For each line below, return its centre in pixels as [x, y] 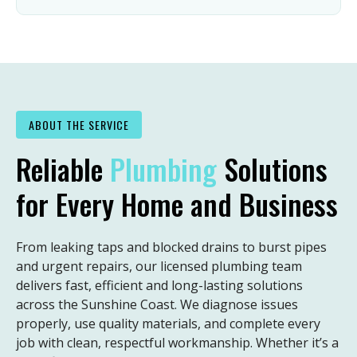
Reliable [63, 169]
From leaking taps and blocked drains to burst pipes [171, 247]
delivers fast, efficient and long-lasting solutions [159, 286]
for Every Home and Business [177, 204]
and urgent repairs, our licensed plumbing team [159, 267]
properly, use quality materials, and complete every [168, 324]
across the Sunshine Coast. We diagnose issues [157, 305]
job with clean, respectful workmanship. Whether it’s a [177, 343]
